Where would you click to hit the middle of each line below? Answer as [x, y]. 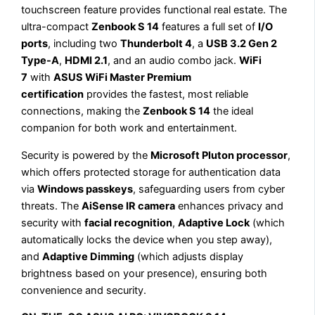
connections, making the [82, 111]
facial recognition [129, 223]
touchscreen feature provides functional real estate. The [154, 10]
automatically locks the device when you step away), [147, 239]
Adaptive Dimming [89, 256]
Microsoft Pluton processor [219, 155]
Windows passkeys [85, 189]
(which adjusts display [189, 256]
